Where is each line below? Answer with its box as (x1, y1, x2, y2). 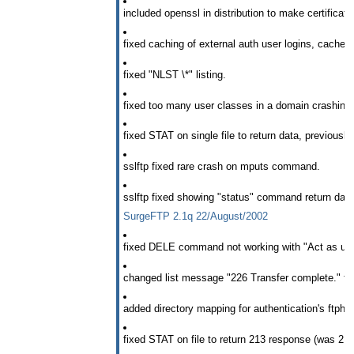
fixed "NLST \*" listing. (123, 68, 226, 81)
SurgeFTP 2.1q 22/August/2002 (123, 210, 268, 223)
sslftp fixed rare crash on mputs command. (123, 160, 320, 173)
